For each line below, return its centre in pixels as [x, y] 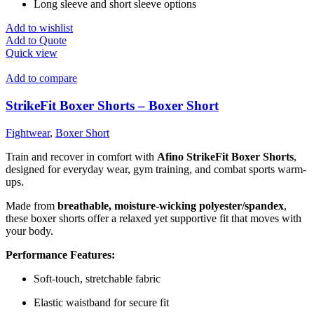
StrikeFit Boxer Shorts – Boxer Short [112, 105]
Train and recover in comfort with [81, 156]
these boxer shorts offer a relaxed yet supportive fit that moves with [153, 218]
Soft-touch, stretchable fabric [97, 278]
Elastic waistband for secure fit [101, 302]
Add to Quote [36, 41]
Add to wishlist [39, 28]
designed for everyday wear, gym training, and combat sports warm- [156, 169]
